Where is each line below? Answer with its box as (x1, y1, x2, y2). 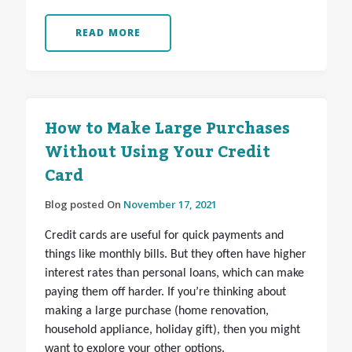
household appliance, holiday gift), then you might (44, 324, 300, 337)
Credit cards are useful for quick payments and (44, 229, 284, 243)
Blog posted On (44, 197, 123, 212)
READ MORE (75, 26, 141, 40)
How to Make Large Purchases (44, 113, 290, 145)
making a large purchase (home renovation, (44, 305, 269, 318)
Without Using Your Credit (44, 137, 270, 169)
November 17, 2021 (123, 197, 217, 212)
